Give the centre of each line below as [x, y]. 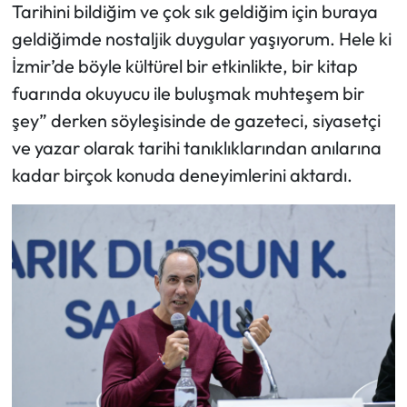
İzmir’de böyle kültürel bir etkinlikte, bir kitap [184, 66]
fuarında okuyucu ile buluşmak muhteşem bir [188, 94]
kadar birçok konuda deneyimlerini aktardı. [182, 175]
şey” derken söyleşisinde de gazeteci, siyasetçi [196, 121]
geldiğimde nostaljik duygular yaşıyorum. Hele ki [201, 39]
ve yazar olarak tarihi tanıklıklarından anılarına [196, 148]
